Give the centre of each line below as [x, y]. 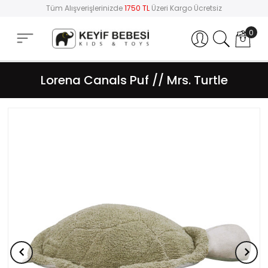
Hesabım [225, 36]
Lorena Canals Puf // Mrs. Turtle [134, 80]
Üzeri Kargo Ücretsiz [186, 8]
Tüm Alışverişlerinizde [85, 8]
